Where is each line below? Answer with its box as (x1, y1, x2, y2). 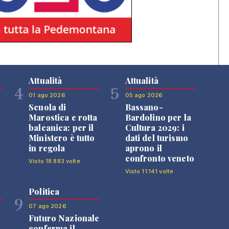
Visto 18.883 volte (29, 157, 80, 165)
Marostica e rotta (29, 111, 98, 123)
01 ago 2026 (29, 91, 65, 99)
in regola (29, 142, 65, 153)
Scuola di (29, 101, 66, 112)
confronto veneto (125, 152, 194, 164)
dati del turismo (125, 132, 188, 143)
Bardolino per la (125, 111, 191, 123)
